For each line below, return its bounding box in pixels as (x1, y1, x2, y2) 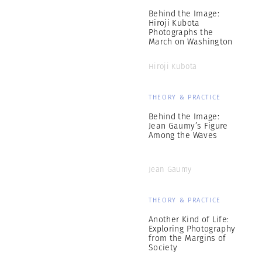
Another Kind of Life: (149, 213, 229, 225)
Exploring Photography (149, 223, 236, 235)
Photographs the (149, 26, 213, 38)
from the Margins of (149, 232, 226, 244)
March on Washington (149, 36, 233, 47)
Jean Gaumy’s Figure (149, 120, 228, 132)
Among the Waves (149, 129, 218, 141)
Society (149, 242, 178, 253)
